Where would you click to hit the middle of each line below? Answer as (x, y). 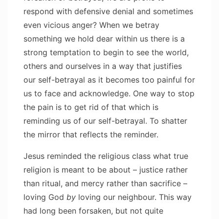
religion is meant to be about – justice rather (106, 169)
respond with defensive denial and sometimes (108, 11)
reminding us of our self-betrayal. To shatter (105, 120)
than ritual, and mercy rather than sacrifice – (105, 183)
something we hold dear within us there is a (104, 38)
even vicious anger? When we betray (91, 25)
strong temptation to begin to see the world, (106, 52)
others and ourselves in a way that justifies (103, 66)
